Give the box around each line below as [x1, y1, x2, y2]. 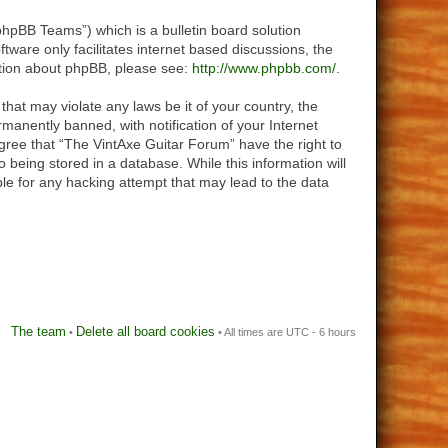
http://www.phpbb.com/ [192, 60, 336, 76]
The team [11, 324, 66, 339]
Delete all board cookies [76, 324, 215, 339]
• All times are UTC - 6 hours [215, 326, 356, 338]
